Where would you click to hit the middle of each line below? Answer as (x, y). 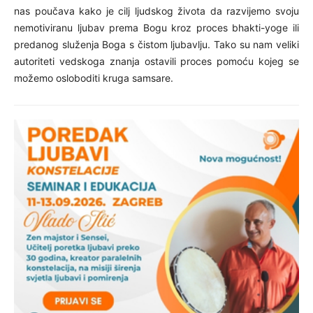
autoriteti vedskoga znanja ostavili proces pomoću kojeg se (156, 61)
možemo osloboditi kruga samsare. (94, 78)
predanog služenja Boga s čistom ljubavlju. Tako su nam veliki (156, 44)
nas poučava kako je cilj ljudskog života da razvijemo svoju (156, 10)
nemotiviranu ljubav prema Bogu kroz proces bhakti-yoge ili (156, 27)
